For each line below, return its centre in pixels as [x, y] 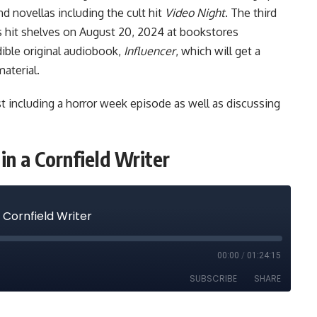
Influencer [150, 51]
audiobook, [92, 51]
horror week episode [119, 103]
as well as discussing [226, 103]
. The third [251, 12]
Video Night [195, 12]
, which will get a [218, 51]
